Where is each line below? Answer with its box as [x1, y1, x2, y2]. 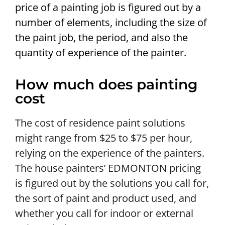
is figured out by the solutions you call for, [15, 176, 209, 190]
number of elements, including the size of [15, 15, 207, 29]
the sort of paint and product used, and [15, 191, 196, 205]
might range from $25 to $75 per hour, [15, 131, 192, 145]
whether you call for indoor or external [15, 206, 193, 220]
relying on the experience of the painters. [15, 146, 204, 160]
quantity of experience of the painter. [15, 45, 186, 59]
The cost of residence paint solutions [15, 116, 185, 130]
